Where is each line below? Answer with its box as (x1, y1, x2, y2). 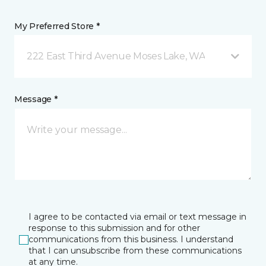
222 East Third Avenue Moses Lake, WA (27, 50, 205, 62)
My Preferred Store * (14, 21, 100, 31)
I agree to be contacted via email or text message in (28, 211, 246, 222)
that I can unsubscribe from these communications (28, 245, 242, 256)
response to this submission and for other (28, 223, 200, 233)
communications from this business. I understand (28, 234, 233, 245)
